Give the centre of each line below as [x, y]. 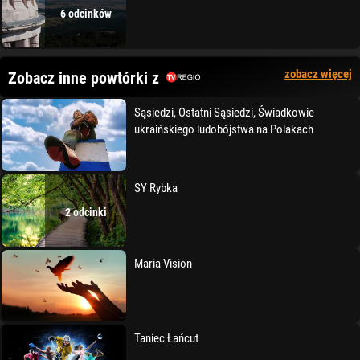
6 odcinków [86, 13]
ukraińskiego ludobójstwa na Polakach [224, 130]
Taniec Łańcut [167, 339]
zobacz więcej [318, 74]
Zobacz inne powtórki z [84, 78]
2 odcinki [86, 212]
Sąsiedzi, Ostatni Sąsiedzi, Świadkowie [225, 113]
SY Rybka [156, 188]
